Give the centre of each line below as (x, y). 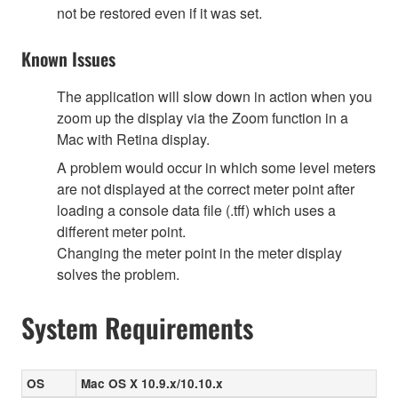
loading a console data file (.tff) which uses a (196, 210)
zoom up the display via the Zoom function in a (203, 117)
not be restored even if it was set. (159, 12)
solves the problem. (118, 274)
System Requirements (137, 327)
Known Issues (68, 58)
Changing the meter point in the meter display (199, 252)
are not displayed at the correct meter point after (206, 188)
